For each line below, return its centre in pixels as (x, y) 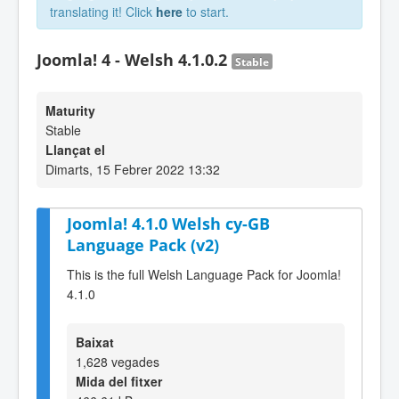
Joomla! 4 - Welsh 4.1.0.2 (134, 60)
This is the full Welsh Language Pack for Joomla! (204, 274)
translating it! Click (103, 12)
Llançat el (75, 150)
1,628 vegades (118, 361)
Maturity (70, 110)
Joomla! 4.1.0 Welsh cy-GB (168, 224)
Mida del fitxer (119, 381)
